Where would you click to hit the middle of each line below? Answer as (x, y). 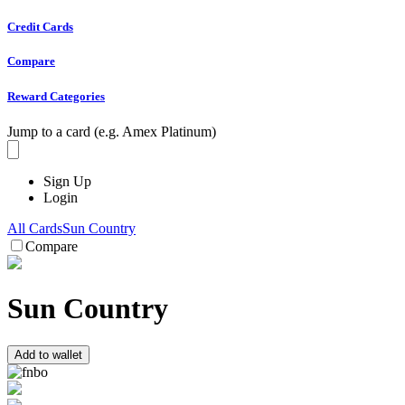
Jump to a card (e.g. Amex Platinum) (112, 131)
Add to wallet (48, 354)
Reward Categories (56, 96)
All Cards (35, 228)
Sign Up (67, 181)
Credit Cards (40, 27)
